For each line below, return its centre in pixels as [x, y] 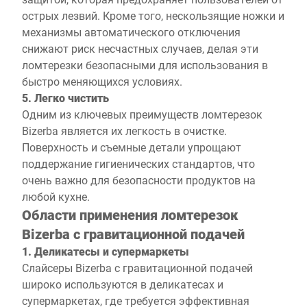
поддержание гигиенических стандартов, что [138, 163]
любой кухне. [56, 196]
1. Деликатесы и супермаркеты [106, 251]
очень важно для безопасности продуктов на [139, 180]
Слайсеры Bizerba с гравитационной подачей [137, 268]
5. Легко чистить [65, 98]
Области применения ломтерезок [130, 214]
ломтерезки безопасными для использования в [145, 65]
